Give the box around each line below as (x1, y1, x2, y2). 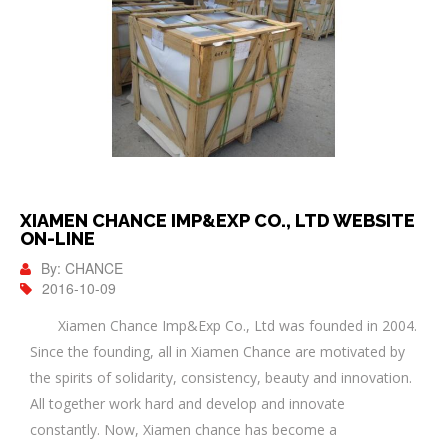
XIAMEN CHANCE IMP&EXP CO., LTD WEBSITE (20, 209, 415, 231)
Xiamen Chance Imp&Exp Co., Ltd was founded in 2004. (30, 315, 417, 335)
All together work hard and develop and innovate (30, 393, 345, 413)
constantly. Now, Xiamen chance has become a (30, 419, 337, 439)
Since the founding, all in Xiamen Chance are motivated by (30, 341, 405, 361)
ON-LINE (20, 227, 95, 249)
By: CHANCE (41, 257, 123, 278)
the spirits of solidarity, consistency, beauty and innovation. (30, 367, 412, 387)
